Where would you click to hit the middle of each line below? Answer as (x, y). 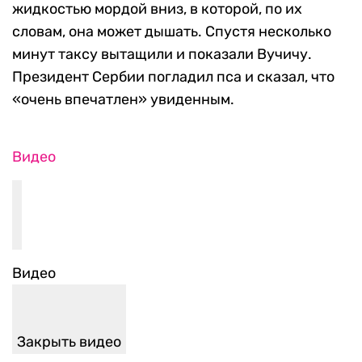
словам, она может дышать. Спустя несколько (172, 32)
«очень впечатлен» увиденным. (123, 100)
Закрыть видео (69, 342)
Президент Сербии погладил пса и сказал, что (173, 77)
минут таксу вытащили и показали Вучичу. (162, 55)
